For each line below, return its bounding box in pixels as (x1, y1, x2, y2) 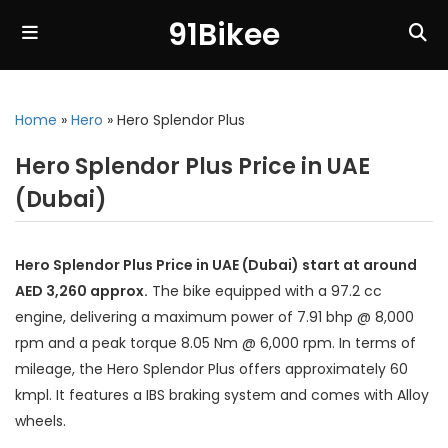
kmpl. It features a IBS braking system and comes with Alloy (15, 385, 429, 405)
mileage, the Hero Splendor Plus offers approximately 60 (15, 359, 408, 379)
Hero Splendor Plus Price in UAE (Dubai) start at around (15, 255, 417, 275)
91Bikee (168, 14, 280, 56)
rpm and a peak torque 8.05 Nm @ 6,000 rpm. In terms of (15, 333, 416, 353)
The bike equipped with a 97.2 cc (148, 281, 382, 301)
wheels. (15, 411, 66, 431)
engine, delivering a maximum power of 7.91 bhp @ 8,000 (15, 307, 414, 327)
